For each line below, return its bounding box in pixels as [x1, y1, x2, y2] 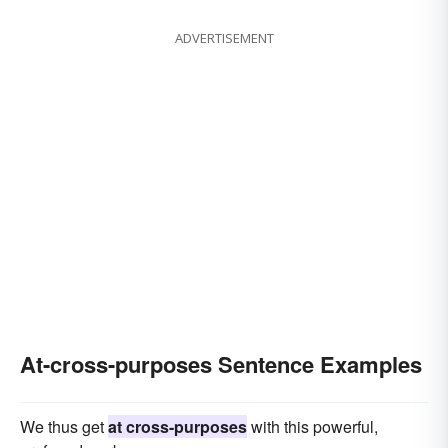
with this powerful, [247, 415, 378, 439]
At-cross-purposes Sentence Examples [20, 348, 422, 381]
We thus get [20, 415, 108, 439]
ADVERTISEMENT [174, 29, 274, 48]
